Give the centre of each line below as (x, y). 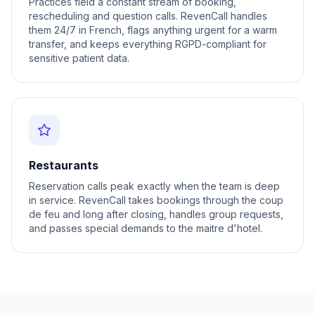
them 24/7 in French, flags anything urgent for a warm (153, 30)
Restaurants (64, 165)
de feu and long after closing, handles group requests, (156, 214)
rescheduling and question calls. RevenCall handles (148, 16)
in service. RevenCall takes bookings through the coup (156, 200)
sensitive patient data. (79, 58)
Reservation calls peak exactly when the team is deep (154, 186)
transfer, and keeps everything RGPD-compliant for (148, 44)
